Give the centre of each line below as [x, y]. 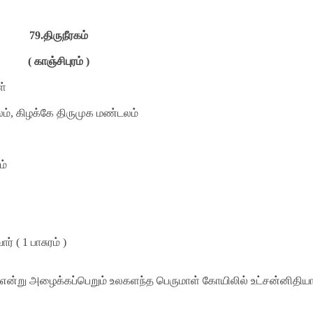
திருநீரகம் [66, 35]
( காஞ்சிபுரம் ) [59, 61]
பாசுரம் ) [49, 242]
